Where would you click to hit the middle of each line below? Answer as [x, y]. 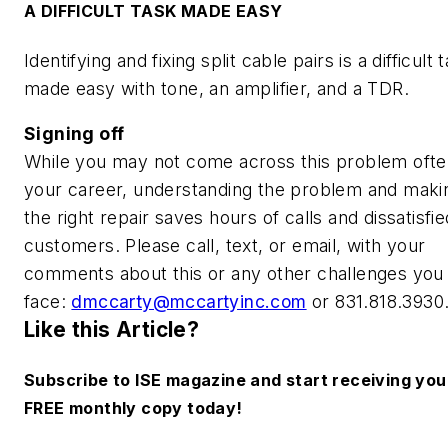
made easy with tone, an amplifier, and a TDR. [216, 88]
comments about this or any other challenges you [234, 274]
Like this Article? [112, 330]
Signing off [74, 134]
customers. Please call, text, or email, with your [225, 246]
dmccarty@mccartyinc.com [189, 302]
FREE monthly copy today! [133, 407]
